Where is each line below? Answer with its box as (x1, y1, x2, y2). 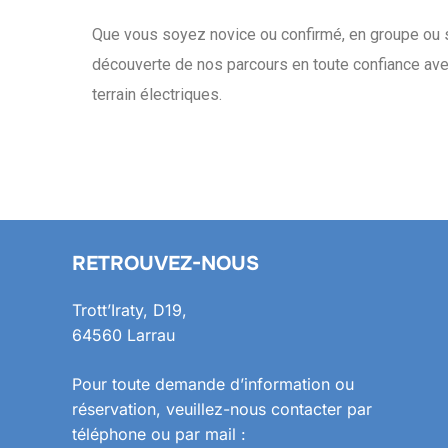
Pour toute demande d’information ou (72, 374, 354, 395)
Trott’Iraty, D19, (72, 300, 187, 321)
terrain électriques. (92, 85, 222, 105)
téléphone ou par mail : (72, 424, 246, 445)
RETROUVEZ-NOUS (72, 251, 259, 277)
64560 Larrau (72, 325, 175, 346)
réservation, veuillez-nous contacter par (72, 399, 372, 420)
